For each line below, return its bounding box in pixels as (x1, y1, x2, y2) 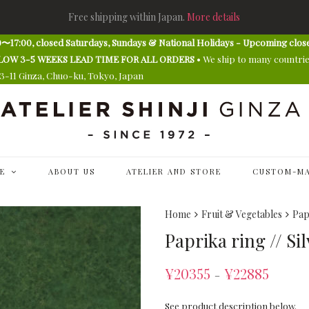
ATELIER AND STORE (126, 166, 221, 177)
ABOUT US (48, 166, 95, 177)
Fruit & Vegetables (201, 208, 282, 221)
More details (187, 10, 240, 23)
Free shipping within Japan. (68, 10, 185, 23)
